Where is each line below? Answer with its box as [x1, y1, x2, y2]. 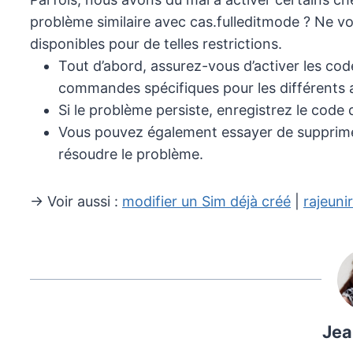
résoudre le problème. [58, 146, 203, 163]
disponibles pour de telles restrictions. [30, 35, 282, 53]
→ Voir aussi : [30, 193, 122, 210]
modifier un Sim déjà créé [122, 193, 291, 210]
